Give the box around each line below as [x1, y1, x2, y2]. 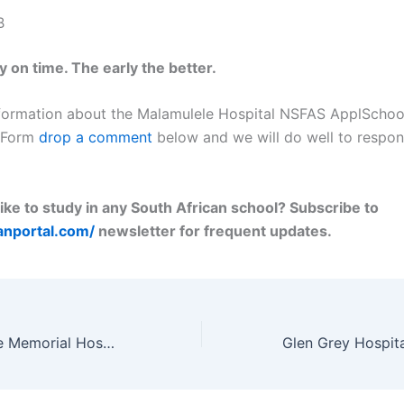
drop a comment [39, 128, 152, 147]
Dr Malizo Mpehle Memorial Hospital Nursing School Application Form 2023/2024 [103, 334, 115, 353]
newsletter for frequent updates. [95, 221, 332, 240]
